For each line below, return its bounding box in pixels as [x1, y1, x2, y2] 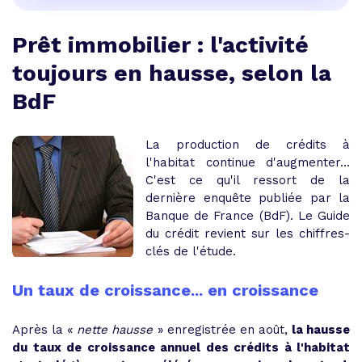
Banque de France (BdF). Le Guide [145, 208, 350, 223]
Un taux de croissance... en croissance [12, 280, 318, 300]
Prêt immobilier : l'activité [12, 32, 309, 58]
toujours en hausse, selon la [12, 60, 331, 86]
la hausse [291, 322, 351, 337]
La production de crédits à [145, 137, 350, 152]
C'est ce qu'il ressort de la [145, 173, 350, 187]
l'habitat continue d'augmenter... [145, 155, 350, 170]
